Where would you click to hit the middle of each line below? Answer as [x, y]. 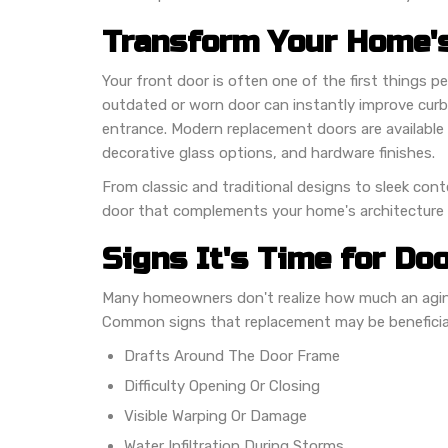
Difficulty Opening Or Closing [222, 385]
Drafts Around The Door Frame [232, 355]
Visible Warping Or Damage [215, 415]
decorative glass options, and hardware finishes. [268, 152]
